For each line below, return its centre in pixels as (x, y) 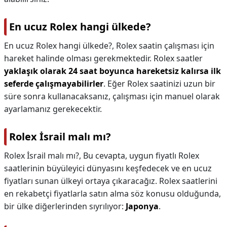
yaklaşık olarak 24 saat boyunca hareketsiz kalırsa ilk (112, 71)
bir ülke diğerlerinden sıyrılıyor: (65, 206)
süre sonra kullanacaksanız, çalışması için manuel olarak (112, 96)
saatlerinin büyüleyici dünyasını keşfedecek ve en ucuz (108, 168)
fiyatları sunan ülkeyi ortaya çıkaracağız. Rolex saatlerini (111, 181)
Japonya (142, 206)
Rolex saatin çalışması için (165, 46)
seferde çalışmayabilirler (54, 84)
